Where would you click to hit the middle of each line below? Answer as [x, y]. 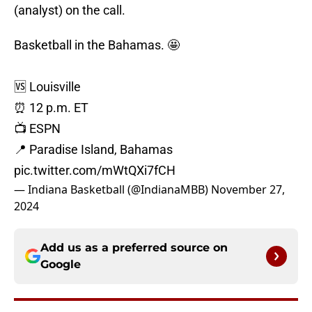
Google [61, 265]
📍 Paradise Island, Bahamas [93, 150]
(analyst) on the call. [70, 10]
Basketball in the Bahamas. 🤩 [97, 45]
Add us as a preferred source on [134, 248]
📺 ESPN [37, 129]
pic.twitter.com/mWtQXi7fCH [95, 171]
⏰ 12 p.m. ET [51, 108]
